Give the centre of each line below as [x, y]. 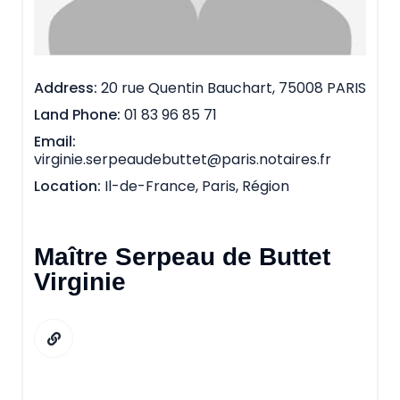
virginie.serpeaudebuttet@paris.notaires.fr [183, 159]
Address [64, 88]
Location [66, 186]
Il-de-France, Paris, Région [197, 186]
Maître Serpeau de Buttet [182, 257]
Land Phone [75, 115]
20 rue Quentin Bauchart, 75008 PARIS [233, 88]
